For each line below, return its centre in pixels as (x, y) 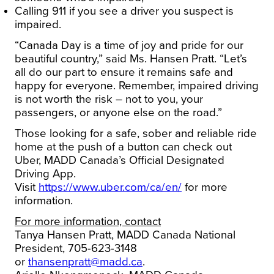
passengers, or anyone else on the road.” (118, 112)
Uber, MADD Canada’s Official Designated (120, 160)
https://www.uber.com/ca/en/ (110, 187)
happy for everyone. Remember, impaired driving (137, 85)
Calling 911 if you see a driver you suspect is (124, 11)
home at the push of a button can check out (123, 146)
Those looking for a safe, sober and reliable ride (136, 133)
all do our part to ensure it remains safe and (124, 72)
